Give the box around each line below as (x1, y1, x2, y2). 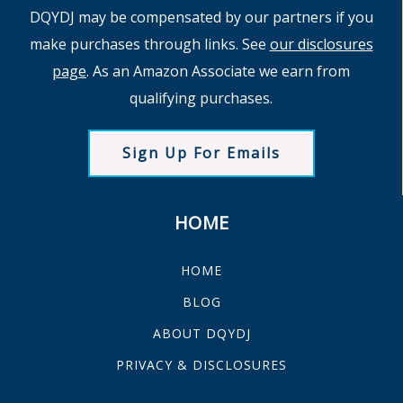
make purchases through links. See (29, 34, 270, 54)
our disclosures (269, 34, 373, 54)
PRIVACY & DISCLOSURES (116, 356, 287, 373)
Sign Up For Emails (121, 143, 281, 163)
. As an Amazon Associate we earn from (86, 61, 350, 81)
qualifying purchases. (130, 88, 273, 108)
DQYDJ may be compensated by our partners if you (29, 7, 373, 27)
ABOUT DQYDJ (152, 325, 251, 342)
